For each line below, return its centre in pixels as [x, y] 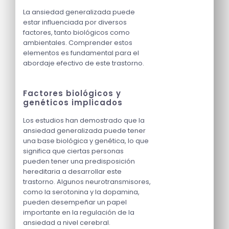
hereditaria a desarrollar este [72, 171]
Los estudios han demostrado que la [84, 120]
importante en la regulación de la [79, 212]
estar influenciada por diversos [75, 22]
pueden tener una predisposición [79, 161]
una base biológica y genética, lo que [86, 141]
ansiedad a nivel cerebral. [67, 222]
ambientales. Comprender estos [78, 42]
